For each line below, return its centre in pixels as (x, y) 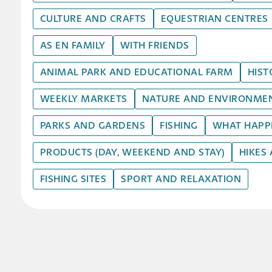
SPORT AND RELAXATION (181, 178)
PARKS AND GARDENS (93, 125)
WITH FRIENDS (155, 45)
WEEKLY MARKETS (83, 98)
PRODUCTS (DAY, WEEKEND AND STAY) (132, 152)
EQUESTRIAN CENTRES (214, 18)
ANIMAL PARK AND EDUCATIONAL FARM (136, 72)
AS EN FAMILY (73, 45)
